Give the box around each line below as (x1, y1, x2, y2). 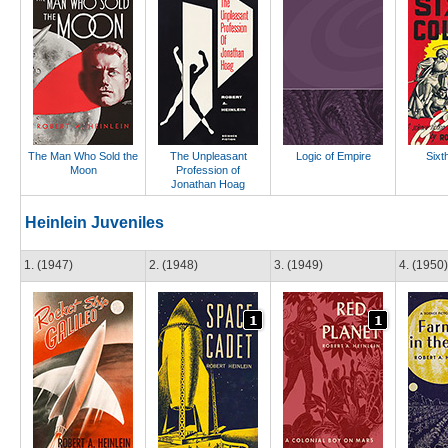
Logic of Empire (295, 149, 371, 162)
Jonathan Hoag (171, 177, 245, 190)
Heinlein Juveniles (25, 213, 164, 231)
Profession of (176, 163, 240, 176)
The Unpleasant (169, 149, 247, 162)
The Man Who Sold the (28, 149, 138, 162)
